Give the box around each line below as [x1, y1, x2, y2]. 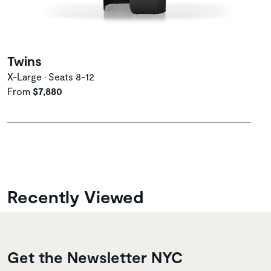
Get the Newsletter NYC [7, 247, 183, 266]
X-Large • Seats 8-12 [7, 70, 94, 82]
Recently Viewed [7, 185, 143, 207]
